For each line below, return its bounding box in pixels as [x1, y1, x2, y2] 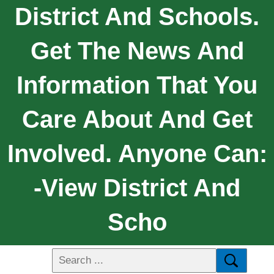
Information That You [17, 71, 257, 98]
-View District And [34, 174, 240, 201]
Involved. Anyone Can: [7, 139, 267, 167]
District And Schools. [15, 2, 259, 30]
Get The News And [30, 37, 244, 64]
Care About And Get [21, 105, 253, 133]
